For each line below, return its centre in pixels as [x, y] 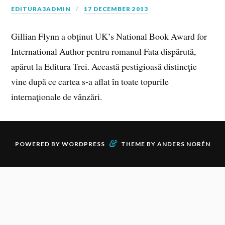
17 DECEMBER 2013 [116, 9]
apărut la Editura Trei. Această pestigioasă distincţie [104, 67]
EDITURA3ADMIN [41, 9]
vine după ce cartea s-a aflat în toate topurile [90, 82]
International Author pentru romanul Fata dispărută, [104, 51]
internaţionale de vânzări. [57, 97]
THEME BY [139, 144]
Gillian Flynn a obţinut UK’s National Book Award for [109, 36]
